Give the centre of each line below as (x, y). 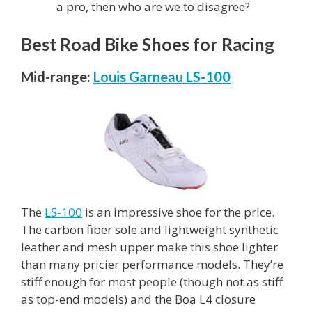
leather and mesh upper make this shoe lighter (149, 247)
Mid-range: (56, 76)
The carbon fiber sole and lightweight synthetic (150, 229)
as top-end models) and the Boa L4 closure (138, 299)
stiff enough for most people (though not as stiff (152, 281)
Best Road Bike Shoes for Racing (148, 44)
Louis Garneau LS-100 (162, 76)
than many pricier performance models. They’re (152, 264)
